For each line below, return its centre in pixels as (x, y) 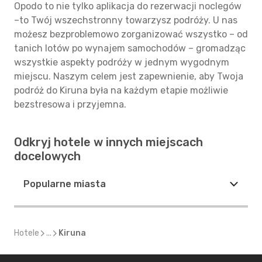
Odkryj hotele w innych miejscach (108, 142)
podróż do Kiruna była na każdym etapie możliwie (121, 90)
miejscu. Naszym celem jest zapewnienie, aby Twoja (129, 76)
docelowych (47, 156)
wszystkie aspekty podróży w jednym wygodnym (122, 62)
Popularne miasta (65, 184)
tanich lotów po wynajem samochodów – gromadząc (130, 48)
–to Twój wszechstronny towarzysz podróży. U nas (126, 20)
